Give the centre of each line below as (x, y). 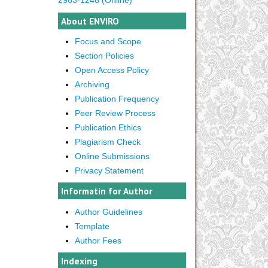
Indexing (79, 261)
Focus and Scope (108, 41)
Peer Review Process (115, 113)
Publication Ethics (108, 127)
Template (92, 226)
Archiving (92, 84)
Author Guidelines (108, 211)
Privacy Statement (109, 170)
